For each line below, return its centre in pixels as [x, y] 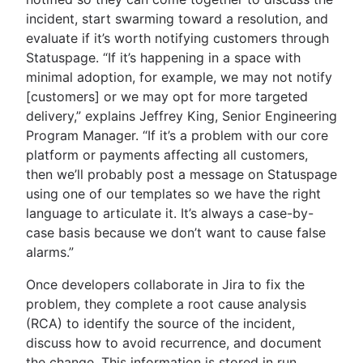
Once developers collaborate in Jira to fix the [165, 284]
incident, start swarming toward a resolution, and [177, 18]
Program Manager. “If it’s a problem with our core [177, 135]
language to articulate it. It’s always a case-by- [170, 213]
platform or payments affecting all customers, [167, 154]
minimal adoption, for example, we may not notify [179, 77]
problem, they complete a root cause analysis [166, 303]
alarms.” [50, 252]
